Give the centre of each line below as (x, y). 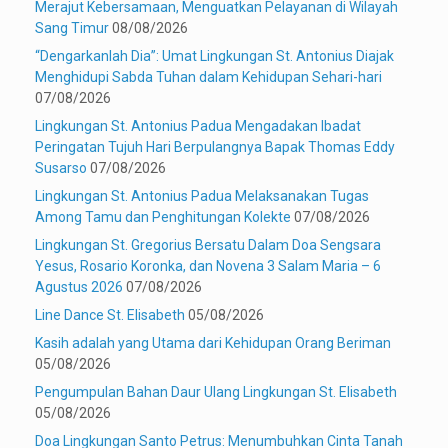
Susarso (61, 168)
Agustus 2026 (79, 287)
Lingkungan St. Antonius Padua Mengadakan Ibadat (198, 126)
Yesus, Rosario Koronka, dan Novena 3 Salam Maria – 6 (208, 266)
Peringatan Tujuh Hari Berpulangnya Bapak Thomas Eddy (215, 147)
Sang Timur (72, 28)
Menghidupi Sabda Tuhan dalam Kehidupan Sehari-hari (208, 77)
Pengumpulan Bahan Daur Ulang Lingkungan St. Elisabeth (216, 392)
